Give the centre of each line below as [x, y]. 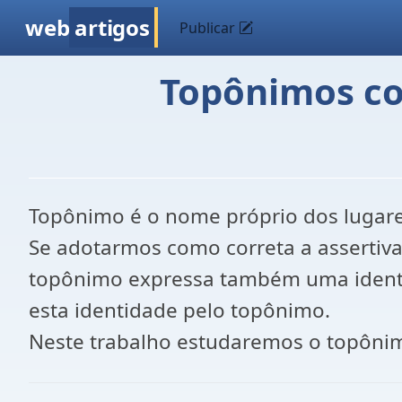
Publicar [210, 28]
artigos [112, 27]
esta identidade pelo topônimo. [179, 310]
